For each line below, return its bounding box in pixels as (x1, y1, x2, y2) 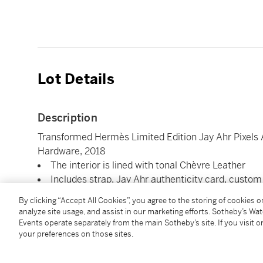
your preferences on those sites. (19, 229, 133, 239)
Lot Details (38, 70, 114, 89)
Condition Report (38, 220, 126, 234)
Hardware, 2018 (38, 145, 106, 158)
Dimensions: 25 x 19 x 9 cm (50, 187, 167, 200)
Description (38, 111, 97, 125)
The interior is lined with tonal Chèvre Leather (50, 159, 248, 172)
